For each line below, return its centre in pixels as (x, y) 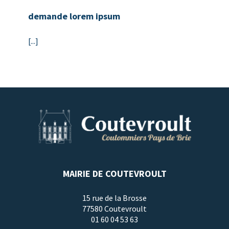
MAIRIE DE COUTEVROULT (114, 174)
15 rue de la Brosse (114, 198)
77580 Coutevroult (114, 209)
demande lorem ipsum (74, 16)
